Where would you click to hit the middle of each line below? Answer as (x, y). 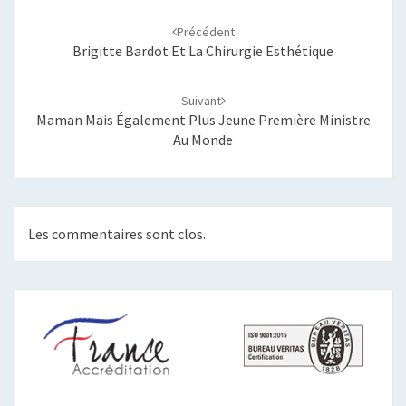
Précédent (205, 32)
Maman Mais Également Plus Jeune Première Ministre (203, 120)
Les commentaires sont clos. (117, 234)
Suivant (201, 101)
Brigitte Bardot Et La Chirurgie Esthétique (203, 51)
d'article (49, 24)
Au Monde (203, 140)
